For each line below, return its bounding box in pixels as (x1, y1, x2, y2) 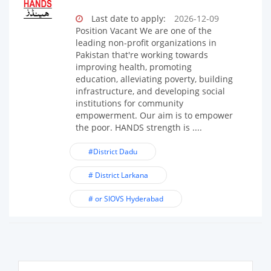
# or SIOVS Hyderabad (88, 194, 163, 204)
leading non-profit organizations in (75, 37, 217, 48)
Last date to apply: (91, 13, 166, 24)
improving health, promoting (75, 61, 192, 73)
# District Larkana (88, 170, 148, 180)
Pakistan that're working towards (75, 49, 208, 60)
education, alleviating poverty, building (75, 73, 233, 85)
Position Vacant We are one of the (75, 25, 212, 36)
